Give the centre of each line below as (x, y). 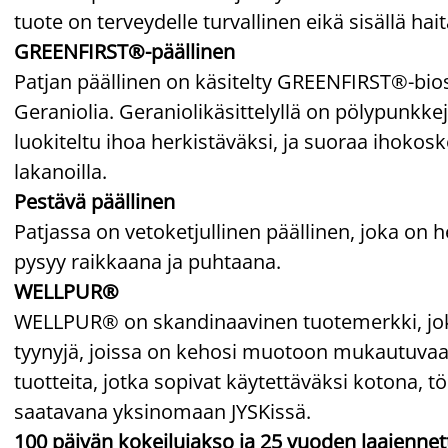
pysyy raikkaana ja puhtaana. (147, 261)
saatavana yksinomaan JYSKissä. (162, 411)
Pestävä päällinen (94, 201)
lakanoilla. (60, 171)
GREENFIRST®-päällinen (124, 51)
